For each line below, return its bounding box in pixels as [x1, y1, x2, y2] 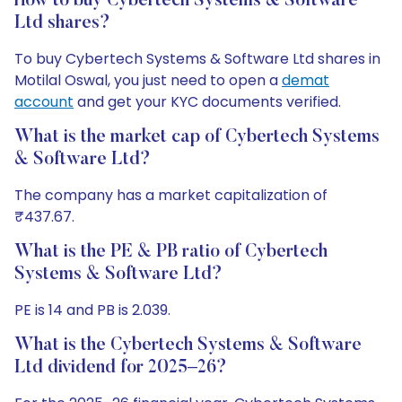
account [14, 92, 74, 112]
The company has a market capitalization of [14, 185, 328, 205]
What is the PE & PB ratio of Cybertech [14, 243, 328, 261]
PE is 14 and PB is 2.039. [14, 300, 170, 320]
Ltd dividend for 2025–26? [14, 359, 227, 377]
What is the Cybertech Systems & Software [14, 336, 362, 354]
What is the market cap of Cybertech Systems [14, 128, 380, 146]
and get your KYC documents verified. [74, 92, 341, 112]
